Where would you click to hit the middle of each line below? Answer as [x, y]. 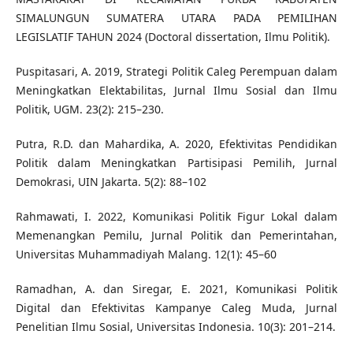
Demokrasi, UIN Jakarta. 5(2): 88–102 [111, 182]
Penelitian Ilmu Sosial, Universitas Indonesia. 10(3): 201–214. [175, 327]
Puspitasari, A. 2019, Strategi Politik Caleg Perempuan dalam [176, 72]
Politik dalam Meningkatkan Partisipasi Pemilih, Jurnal [176, 163]
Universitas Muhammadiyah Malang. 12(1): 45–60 [146, 255]
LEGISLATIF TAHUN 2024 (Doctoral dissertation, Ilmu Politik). [173, 37]
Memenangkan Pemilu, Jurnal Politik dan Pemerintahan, [176, 236]
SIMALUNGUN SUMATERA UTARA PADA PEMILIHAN [176, 18]
